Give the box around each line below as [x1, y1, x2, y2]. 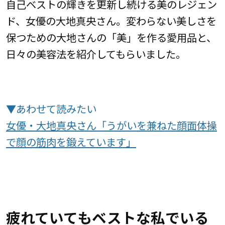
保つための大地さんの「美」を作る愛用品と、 [6, 29, 216, 45]
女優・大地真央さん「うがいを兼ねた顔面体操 [6, 118, 217, 133]
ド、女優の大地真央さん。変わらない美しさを [6, 13, 216, 28]
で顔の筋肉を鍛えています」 [6, 134, 136, 150]
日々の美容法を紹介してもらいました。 [6, 46, 186, 61]
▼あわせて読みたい [6, 101, 96, 117]
